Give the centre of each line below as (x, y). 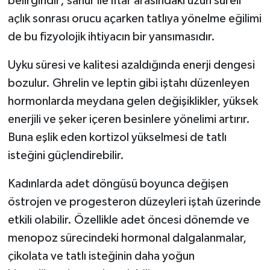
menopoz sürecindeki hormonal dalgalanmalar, (127, 238)
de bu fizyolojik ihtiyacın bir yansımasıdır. (111, 37)
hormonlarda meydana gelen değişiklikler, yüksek (133, 102)
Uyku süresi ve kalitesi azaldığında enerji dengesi (131, 65)
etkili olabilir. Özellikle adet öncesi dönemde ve (128, 220)
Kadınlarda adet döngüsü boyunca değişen (118, 184)
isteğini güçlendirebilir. (66, 156)
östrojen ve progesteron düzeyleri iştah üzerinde (134, 202)
